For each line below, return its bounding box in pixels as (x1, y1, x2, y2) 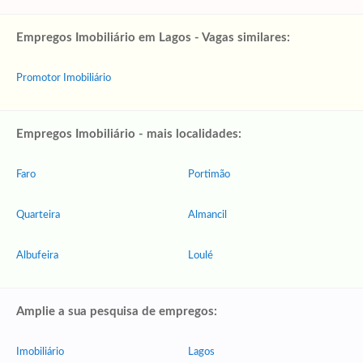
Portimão (188, 169, 230, 180)
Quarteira (16, 210, 60, 220)
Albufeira (16, 250, 58, 261)
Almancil (188, 210, 227, 220)
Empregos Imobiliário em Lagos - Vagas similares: (16, 32, 290, 44)
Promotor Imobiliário (16, 73, 111, 83)
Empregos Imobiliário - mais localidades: (16, 128, 241, 140)
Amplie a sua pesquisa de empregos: (16, 305, 217, 318)
